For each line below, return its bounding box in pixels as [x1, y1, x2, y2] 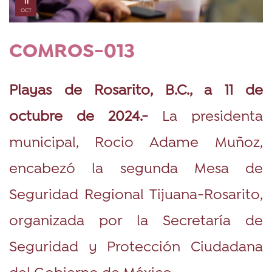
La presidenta [162, 106, 263, 124]
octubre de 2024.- [9, 106, 162, 124]
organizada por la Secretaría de [9, 210, 263, 228]
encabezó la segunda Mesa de [9, 158, 263, 176]
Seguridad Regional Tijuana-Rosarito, [9, 184, 263, 202]
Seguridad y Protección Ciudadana [9, 236, 263, 254]
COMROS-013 [9, 44, 135, 61]
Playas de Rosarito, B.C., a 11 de [9, 80, 263, 98]
